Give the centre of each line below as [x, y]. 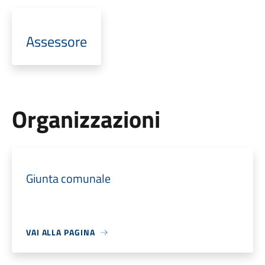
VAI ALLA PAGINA [60, 232]
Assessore [56, 41]
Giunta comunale [68, 178]
